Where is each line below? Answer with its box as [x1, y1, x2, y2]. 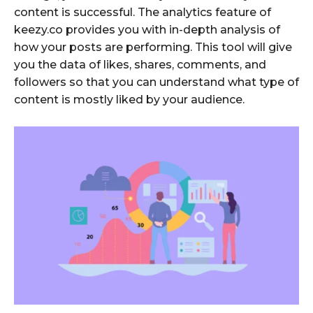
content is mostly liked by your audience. [14, 92, 245, 106]
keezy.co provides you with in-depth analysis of [14, 22, 280, 36]
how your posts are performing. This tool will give [14, 40, 292, 54]
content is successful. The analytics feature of [14, 5, 271, 19]
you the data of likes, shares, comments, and [14, 57, 266, 71]
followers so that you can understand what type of [14, 75, 299, 89]
